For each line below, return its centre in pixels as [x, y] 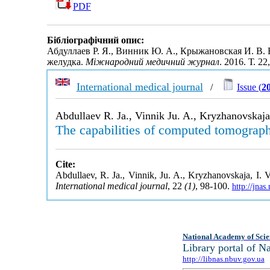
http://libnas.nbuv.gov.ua [223, 259]
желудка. [66, 62]
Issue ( [249, 87]
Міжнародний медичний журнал [152, 62]
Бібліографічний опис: [95, 40]
